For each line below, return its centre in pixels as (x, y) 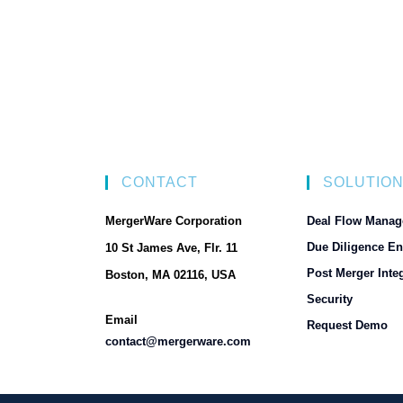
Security (330, 299)
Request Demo (347, 325)
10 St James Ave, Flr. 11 (171, 247)
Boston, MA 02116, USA (170, 274)
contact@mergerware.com (178, 341)
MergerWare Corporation (174, 220)
